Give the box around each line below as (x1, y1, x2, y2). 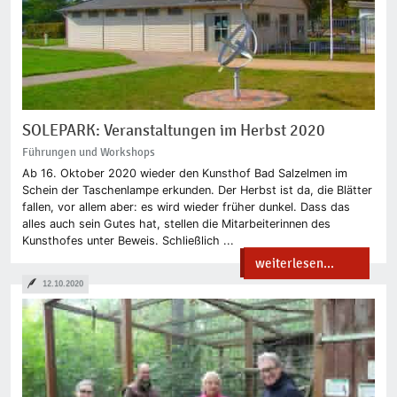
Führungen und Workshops (21, 145, 155, 160)
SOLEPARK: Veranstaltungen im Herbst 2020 (21, 121, 325, 140)
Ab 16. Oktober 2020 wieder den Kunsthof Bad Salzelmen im (21, 166, 347, 180)
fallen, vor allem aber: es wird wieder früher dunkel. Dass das (21, 199, 350, 214)
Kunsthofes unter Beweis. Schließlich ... (21, 233, 234, 247)
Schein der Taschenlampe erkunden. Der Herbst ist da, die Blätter (21, 183, 372, 197)
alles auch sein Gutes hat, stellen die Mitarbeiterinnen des (21, 216, 331, 230)
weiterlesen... (255, 254, 335, 271)
